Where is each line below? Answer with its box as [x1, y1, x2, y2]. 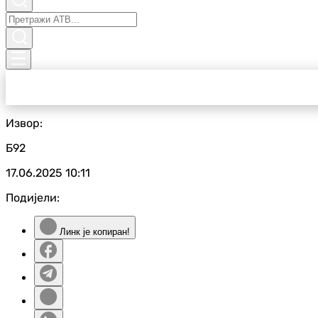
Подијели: [6, 191, 60, 204]
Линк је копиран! [57, 226, 130, 237]
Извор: [6, 116, 43, 130]
